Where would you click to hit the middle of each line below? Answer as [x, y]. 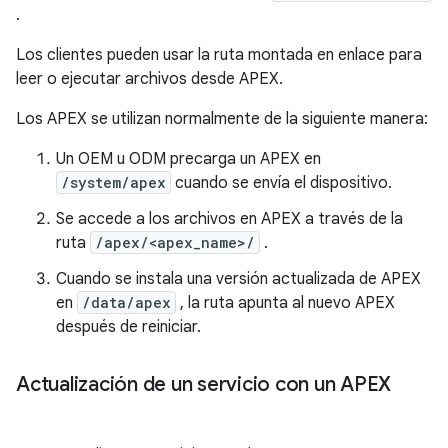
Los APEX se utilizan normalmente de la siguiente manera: [222, 118]
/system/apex [113, 182]
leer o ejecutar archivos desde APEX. [149, 78]
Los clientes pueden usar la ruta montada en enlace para [219, 54]
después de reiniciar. [128, 326]
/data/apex [126, 302]
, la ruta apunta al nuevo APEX [285, 302]
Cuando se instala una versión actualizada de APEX [238, 278]
